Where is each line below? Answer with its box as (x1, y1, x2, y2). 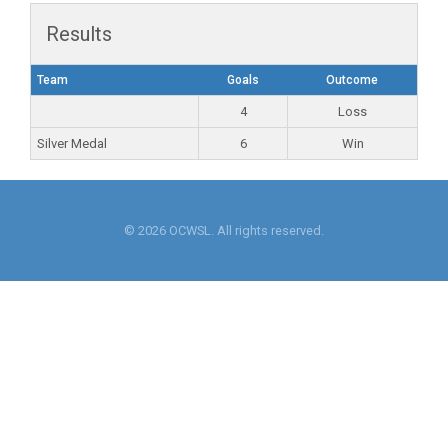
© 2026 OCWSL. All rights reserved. (124, 222, 324, 238)
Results (46, 22, 112, 46)
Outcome (326, 73, 378, 87)
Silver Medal (37, 136, 107, 151)
